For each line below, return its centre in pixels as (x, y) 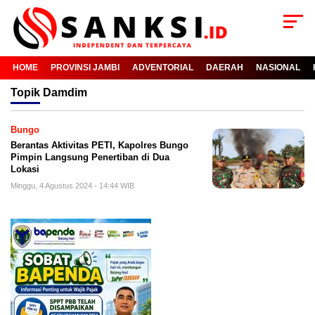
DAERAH (225, 68)
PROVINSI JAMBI (85, 68)
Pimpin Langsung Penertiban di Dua (90, 157)
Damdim (65, 93)
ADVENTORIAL (163, 68)
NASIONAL (278, 68)
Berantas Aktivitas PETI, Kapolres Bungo (99, 146)
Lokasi (25, 169)
